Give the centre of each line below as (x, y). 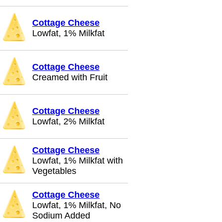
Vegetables (54, 171)
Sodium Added (61, 216)
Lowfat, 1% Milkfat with (78, 161)
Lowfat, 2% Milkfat (68, 121)
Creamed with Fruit (70, 77)
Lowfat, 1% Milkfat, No (77, 205)
